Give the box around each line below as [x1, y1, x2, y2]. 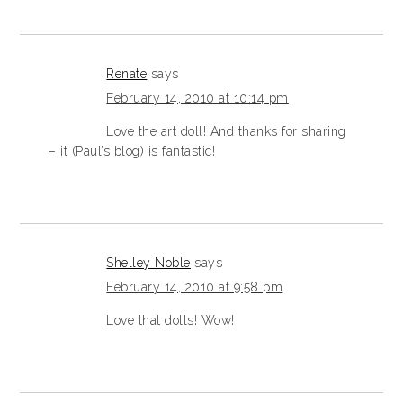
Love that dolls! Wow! [106, 313, 235, 328]
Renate [106, 67, 148, 82]
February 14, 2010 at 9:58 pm [106, 280, 283, 295]
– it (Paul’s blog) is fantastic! [49, 144, 216, 159]
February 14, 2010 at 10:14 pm [106, 91, 289, 106]
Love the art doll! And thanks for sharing [106, 124, 346, 139]
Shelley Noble [106, 255, 191, 271]
